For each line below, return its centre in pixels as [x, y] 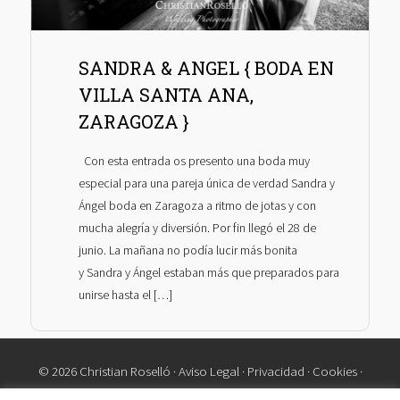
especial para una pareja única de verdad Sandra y [206, 183]
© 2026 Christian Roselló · [108, 371]
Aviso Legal [208, 371]
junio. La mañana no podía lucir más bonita [187, 250]
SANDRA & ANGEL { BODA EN [206, 67]
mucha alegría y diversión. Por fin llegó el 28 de [197, 228]
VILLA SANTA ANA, [166, 94]
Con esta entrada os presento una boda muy [194, 161]
